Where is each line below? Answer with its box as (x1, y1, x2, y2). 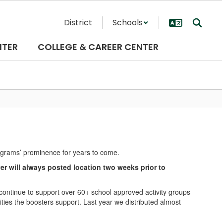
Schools (112, 17, 143, 28)
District (64, 17, 92, 28)
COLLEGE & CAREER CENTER (38, 41, 159, 53)
